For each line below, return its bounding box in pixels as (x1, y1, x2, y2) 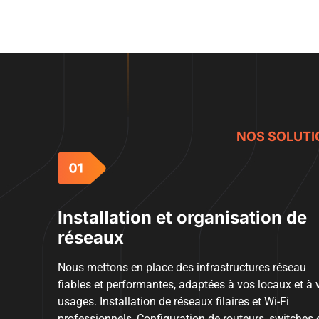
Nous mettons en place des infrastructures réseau (57, 260, 306, 274)
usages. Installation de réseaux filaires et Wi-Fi (57, 294, 289, 308)
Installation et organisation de (57, 206, 307, 228)
